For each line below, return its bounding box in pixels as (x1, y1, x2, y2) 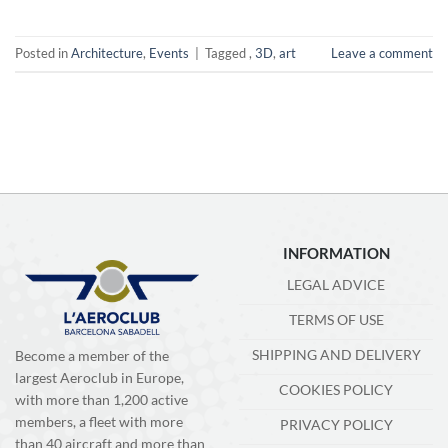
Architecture (71, 44, 143, 61)
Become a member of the (15, 347, 169, 365)
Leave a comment (331, 44, 433, 61)
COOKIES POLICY (279, 381, 393, 399)
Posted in (15, 44, 71, 61)
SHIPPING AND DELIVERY (251, 346, 421, 364)
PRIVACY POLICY (279, 416, 393, 434)
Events (149, 44, 189, 61)
